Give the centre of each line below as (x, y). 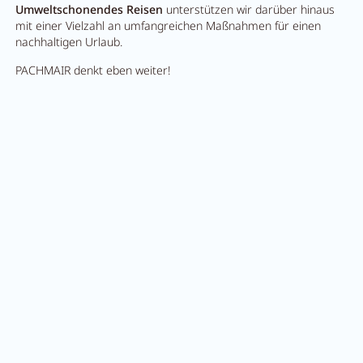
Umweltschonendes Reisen (89, 10)
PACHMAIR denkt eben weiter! (92, 70)
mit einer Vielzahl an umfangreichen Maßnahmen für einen (168, 26)
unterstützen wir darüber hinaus (248, 10)
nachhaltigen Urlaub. (70, 42)
